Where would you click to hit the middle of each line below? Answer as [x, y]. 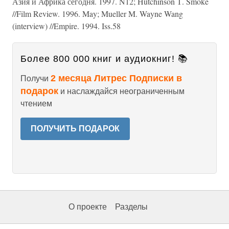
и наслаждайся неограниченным [121, 91]
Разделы [131, 207]
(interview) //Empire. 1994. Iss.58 [66, 26]
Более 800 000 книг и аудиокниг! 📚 [104, 59]
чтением [36, 104]
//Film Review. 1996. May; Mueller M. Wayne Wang [98, 14]
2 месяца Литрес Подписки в [116, 78]
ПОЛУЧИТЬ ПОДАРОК [75, 129]
